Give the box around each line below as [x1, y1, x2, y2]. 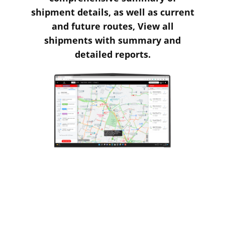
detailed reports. [74, 48, 151, 61]
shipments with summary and [44, 34, 181, 47]
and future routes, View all [51, 20, 174, 33]
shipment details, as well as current [31, 6, 194, 19]
